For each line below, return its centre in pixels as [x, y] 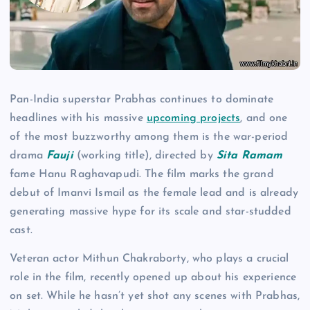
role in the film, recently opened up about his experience [153, 278]
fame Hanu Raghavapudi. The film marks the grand [142, 175]
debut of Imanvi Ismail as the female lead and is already [154, 193]
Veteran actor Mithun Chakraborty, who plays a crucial [149, 259]
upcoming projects [193, 119]
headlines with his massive [78, 119]
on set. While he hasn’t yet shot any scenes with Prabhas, [155, 297]
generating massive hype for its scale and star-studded [151, 212]
